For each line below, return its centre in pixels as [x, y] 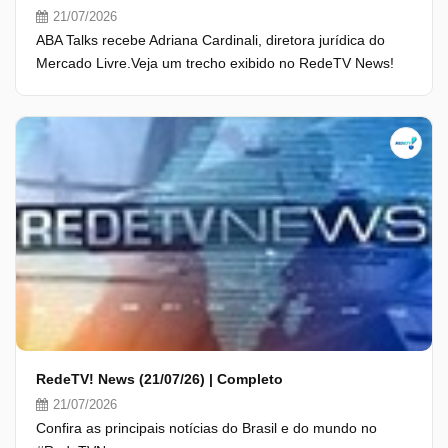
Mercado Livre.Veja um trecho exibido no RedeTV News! [215, 63]
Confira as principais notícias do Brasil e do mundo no [206, 428]
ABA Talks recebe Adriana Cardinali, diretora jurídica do [210, 40]
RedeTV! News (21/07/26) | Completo [159, 379]
